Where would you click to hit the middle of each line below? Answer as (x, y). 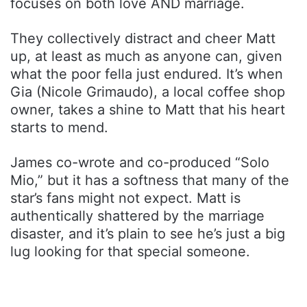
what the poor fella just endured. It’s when (147, 74)
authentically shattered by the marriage (137, 216)
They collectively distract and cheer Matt (143, 38)
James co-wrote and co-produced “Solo (140, 162)
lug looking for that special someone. (130, 251)
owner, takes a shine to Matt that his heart (148, 109)
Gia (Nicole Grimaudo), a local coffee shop (148, 91)
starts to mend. (59, 127)
